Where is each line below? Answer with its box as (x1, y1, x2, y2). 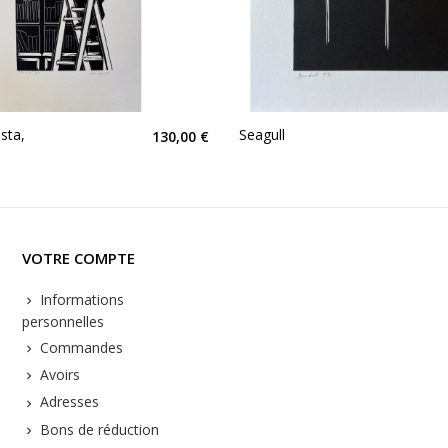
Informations (35, 289, 124, 309)
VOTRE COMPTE (21, 247, 135, 268)
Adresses (35, 392, 99, 412)
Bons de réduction (35, 419, 159, 439)
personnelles (21, 311, 104, 331)
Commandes (35, 337, 123, 357)
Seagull (239, 124, 285, 144)
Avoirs (35, 365, 80, 385)
